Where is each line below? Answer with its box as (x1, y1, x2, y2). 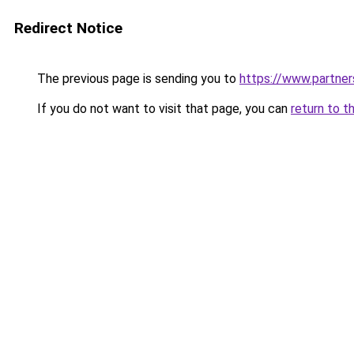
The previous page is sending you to (34, 71, 239, 86)
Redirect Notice (14, 19, 122, 37)
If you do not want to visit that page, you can (34, 101, 291, 116)
